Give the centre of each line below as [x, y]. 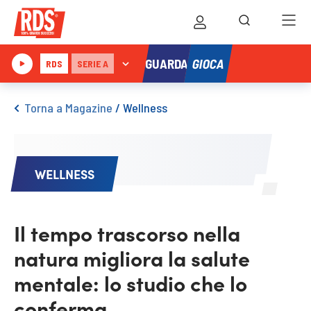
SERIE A [92, 64]
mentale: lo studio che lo [131, 283]
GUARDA [167, 64]
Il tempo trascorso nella [127, 233]
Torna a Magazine [68, 108]
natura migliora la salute [132, 258]
